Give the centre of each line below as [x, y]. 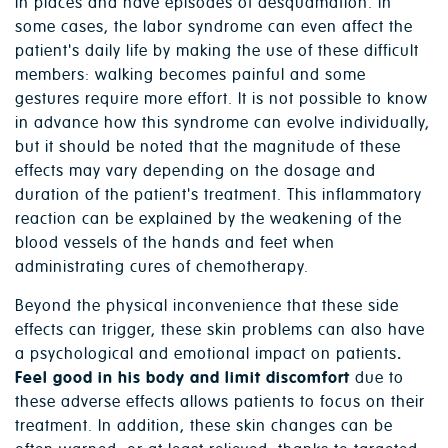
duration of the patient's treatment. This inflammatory [218, 195]
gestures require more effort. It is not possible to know [221, 99]
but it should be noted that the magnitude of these [208, 147]
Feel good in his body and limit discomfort [182, 378]
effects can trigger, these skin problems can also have [220, 330]
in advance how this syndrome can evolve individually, [222, 123]
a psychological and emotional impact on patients [206, 354]
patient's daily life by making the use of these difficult [217, 51]
